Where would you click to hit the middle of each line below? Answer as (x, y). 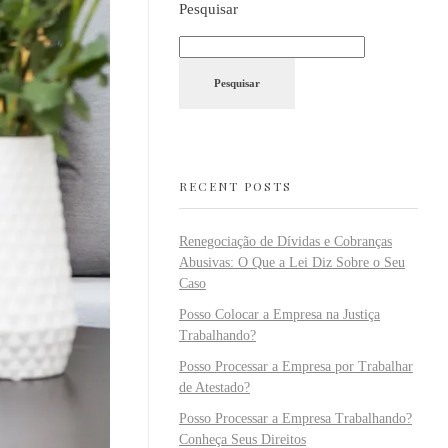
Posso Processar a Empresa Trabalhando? (295, 418)
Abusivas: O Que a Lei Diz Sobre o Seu (292, 263)
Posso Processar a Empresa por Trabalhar (296, 366)
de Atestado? (214, 387)
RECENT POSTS (235, 186)
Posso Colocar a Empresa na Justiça (279, 315)
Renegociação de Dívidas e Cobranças (285, 242)
